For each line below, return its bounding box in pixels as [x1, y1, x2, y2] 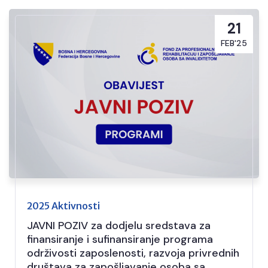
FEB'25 [221, 37, 247, 48]
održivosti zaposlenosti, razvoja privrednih [27, 246, 239, 261]
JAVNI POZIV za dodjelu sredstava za [27, 218, 211, 233]
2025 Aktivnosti [27, 200, 100, 212]
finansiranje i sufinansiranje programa [27, 232, 213, 247]
